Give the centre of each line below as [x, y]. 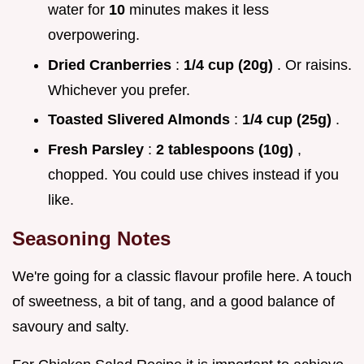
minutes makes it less [199, 10]
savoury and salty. [71, 326]
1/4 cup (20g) [230, 65]
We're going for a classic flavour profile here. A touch [182, 276]
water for [78, 10]
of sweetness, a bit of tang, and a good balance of [173, 301]
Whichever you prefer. [119, 90]
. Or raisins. [314, 65]
